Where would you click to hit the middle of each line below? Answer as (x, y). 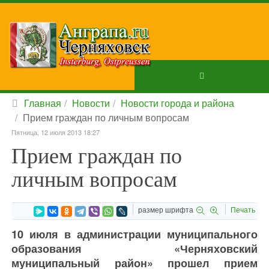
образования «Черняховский (134, 249)
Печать (243, 209)
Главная (43, 103)
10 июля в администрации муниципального (134, 234)
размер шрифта (166, 209)
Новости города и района (177, 103)
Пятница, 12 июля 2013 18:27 (56, 132)
